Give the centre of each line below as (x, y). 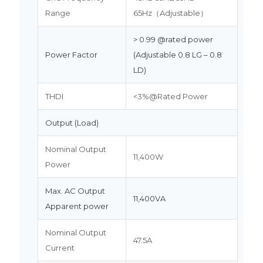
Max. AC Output (75, 190)
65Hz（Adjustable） (170, 13)
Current (60, 247)
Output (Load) (72, 122)
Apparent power (77, 206)
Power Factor (71, 54)
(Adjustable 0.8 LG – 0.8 (177, 54)
